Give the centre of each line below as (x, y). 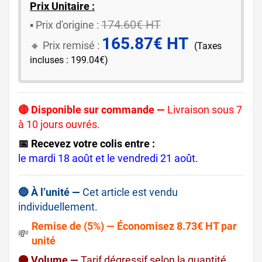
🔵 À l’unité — (49, 192)
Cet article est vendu (130, 192)
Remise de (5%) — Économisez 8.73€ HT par (134, 226)
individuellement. (58, 207)
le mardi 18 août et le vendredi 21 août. (108, 158)
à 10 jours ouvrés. (59, 125)
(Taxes (208, 46)
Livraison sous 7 (205, 110)
